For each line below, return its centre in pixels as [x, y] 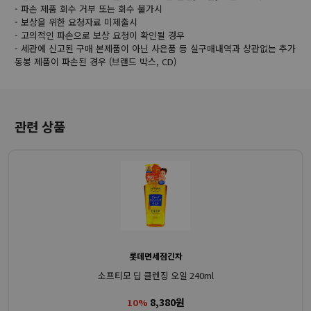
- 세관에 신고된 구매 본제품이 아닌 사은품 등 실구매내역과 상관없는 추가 [155, 48]
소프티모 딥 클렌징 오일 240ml [155, 275]
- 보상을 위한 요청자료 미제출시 [76, 22]
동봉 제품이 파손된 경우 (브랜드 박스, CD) [95, 61]
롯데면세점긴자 [155, 255]
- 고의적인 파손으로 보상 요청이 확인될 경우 [100, 35]
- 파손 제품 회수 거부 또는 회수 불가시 [89, 8]
